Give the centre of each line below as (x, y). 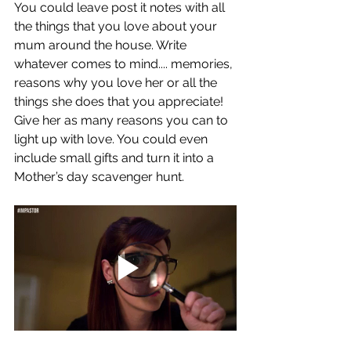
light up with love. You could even (112, 139)
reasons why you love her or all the (117, 83)
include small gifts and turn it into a (116, 158)
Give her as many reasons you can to (123, 121)
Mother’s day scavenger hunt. (101, 177)
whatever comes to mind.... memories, (125, 64)
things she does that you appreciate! (120, 102)
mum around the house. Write (102, 45)
